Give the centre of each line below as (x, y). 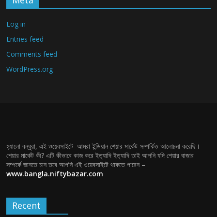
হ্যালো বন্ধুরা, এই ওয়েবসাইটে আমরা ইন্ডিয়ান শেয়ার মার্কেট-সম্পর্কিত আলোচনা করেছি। (103, 146)
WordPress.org (30, 69)
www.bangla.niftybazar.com (55, 174)
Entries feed (25, 39)
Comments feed (32, 54)
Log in (16, 24)
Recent (27, 206)
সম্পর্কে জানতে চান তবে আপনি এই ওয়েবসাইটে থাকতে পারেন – (76, 165)
